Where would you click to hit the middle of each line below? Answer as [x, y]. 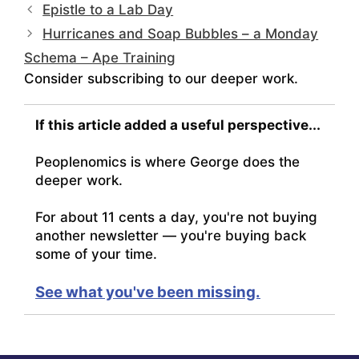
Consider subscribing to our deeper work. [161, 79]
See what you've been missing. [148, 292]
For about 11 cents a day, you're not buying [176, 218]
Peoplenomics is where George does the [167, 162]
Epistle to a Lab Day [108, 10]
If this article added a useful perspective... [178, 125]
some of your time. [96, 254]
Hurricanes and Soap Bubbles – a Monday [181, 34]
